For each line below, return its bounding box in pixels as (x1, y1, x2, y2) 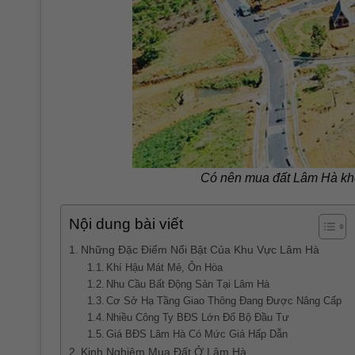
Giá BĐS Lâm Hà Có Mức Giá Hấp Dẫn (106, 327, 288, 340)
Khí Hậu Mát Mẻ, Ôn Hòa (106, 261, 223, 273)
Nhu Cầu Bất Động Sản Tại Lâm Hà (106, 277, 270, 290)
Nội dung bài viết (69, 216, 183, 232)
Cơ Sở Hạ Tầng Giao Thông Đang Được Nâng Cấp (106, 294, 342, 307)
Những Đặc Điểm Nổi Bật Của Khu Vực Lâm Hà (80, 242, 319, 256)
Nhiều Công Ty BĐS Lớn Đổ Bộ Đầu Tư (106, 311, 290, 323)
